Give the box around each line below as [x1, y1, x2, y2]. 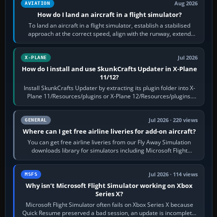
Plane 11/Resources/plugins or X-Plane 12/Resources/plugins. [27, 92, 192, 100]
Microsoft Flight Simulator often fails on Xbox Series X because [25, 200, 193, 209]
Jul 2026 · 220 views [149, 116, 198, 124]
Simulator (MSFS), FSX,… [77, 154, 142, 163]
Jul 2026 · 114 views [149, 170, 198, 178]
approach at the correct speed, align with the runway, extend [28, 29, 191, 38]
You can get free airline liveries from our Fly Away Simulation [28, 138, 191, 146]
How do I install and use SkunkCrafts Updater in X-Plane [21, 64, 197, 73]
